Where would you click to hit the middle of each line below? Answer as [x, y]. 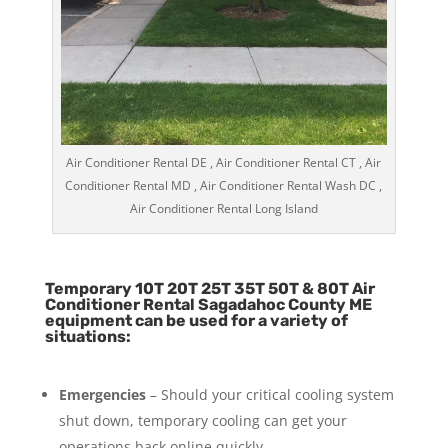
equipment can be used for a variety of [196, 320]
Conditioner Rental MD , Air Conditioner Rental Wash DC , [224, 185]
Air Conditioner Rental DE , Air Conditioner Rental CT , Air [224, 162]
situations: [87, 336]
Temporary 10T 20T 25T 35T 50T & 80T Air [209, 288]
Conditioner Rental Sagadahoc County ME [208, 304]
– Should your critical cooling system [269, 394]
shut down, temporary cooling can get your [202, 420]
